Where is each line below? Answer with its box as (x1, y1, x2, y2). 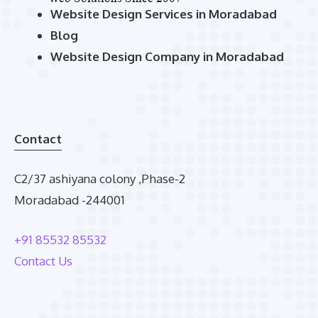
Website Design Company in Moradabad (50, 49, 284, 65)
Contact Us (14, 253, 72, 268)
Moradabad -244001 (14, 192, 125, 208)
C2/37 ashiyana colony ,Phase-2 (14, 171, 185, 187)
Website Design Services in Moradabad (50, 6, 277, 22)
